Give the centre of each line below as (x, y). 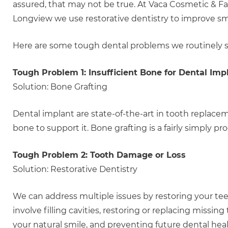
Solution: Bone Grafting (60, 87)
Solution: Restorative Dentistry (75, 169)
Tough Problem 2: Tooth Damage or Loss (99, 155)
